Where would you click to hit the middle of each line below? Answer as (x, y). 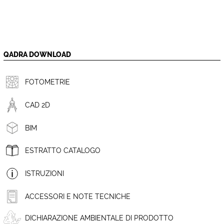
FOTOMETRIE (48, 82)
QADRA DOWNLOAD (37, 55)
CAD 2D (38, 105)
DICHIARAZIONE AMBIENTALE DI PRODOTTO (99, 218)
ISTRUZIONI (45, 173)
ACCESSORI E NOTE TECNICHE (78, 196)
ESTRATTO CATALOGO (63, 151)
